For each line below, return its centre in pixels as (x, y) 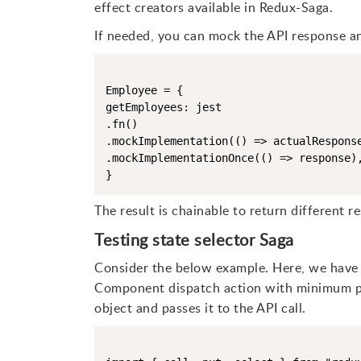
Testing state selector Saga (194, 239)
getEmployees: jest (164, 107)
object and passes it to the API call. (200, 308)
